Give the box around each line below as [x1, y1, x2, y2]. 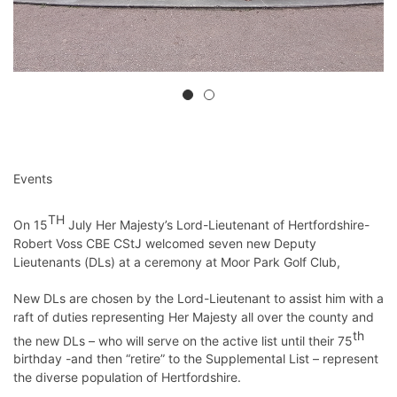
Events [13, 170, 52, 186]
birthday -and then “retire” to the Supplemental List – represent [13, 351, 378, 367]
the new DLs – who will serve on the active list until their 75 [13, 332, 353, 348]
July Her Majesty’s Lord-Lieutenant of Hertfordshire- [65, 216, 370, 232]
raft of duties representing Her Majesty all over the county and [13, 308, 374, 324]
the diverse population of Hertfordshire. [13, 370, 241, 385]
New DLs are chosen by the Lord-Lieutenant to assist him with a [13, 290, 384, 306]
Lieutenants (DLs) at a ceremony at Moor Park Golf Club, [13, 253, 340, 269]
